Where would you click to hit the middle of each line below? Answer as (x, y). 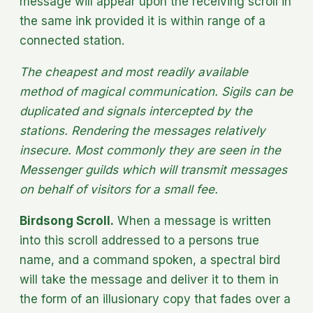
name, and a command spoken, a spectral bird (150, 260)
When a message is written (192, 220)
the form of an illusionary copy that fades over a (155, 299)
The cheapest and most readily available (134, 72)
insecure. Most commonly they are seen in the (150, 150)
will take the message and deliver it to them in (149, 279)
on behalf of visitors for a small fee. (119, 189)
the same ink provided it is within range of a (143, 21)
